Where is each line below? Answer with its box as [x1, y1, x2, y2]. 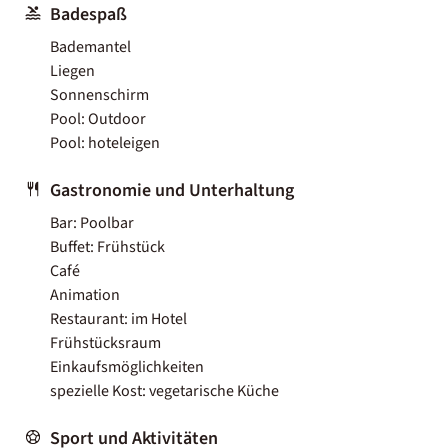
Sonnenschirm [50, 83, 149, 106]
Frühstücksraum [50, 331, 161, 354]
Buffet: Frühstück [50, 235, 165, 258]
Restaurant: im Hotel [50, 307, 187, 330]
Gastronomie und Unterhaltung [50, 177, 294, 203]
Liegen [50, 59, 95, 82]
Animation [50, 283, 120, 306]
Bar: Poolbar [50, 211, 134, 234]
